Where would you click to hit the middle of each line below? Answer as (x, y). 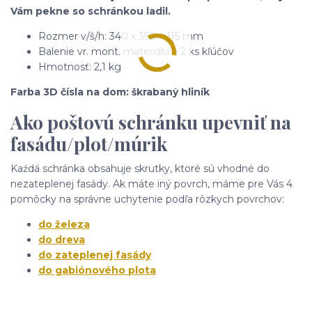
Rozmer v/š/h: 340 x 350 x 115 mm (121, 36)
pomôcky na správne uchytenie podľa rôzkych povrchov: (147, 199)
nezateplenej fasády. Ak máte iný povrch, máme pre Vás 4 (151, 184)
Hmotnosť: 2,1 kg (80, 67)
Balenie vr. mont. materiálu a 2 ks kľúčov (136, 51)
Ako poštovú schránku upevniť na (151, 123)
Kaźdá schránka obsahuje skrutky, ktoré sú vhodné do (140, 168)
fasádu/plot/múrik (89, 144)
